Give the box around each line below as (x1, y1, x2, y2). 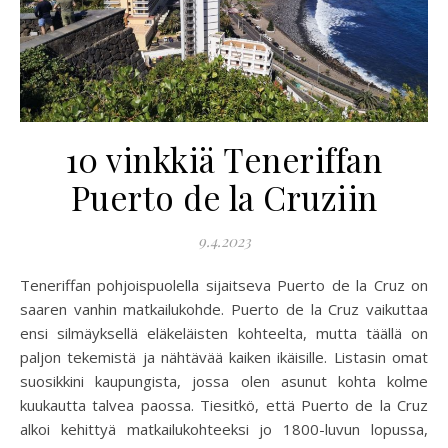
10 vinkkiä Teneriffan (65, 137, 383, 181)
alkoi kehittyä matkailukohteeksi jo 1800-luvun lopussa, (20, 419, 428, 439)
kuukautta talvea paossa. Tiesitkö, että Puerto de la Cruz (20, 395, 428, 415)
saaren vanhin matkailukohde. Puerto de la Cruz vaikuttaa (20, 299, 428, 319)
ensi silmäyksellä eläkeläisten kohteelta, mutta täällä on (20, 323, 428, 343)
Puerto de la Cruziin (70, 175, 378, 219)
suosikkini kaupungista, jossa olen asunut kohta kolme (20, 371, 428, 391)
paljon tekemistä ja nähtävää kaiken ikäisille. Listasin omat (20, 347, 428, 367)
